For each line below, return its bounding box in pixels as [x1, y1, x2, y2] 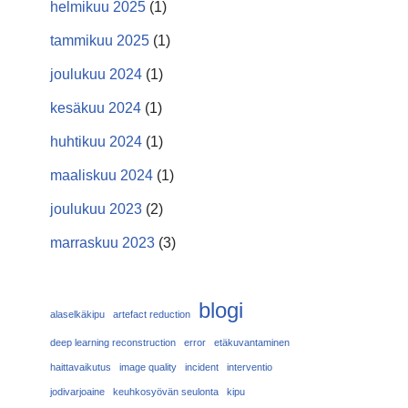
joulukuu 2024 [50, 66, 142, 82]
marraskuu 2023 [50, 235, 155, 250]
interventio [227, 362, 272, 372]
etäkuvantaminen [214, 337, 290, 348]
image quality [119, 362, 177, 372]
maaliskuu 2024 [50, 168, 153, 183]
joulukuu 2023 [50, 201, 142, 217]
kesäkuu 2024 [50, 100, 141, 116]
